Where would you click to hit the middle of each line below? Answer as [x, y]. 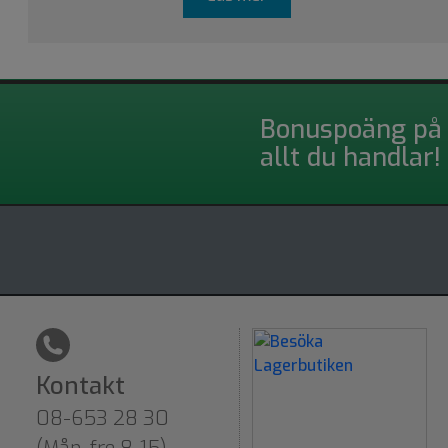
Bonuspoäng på [351, 129]
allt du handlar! [350, 157]
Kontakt [80, 385]
